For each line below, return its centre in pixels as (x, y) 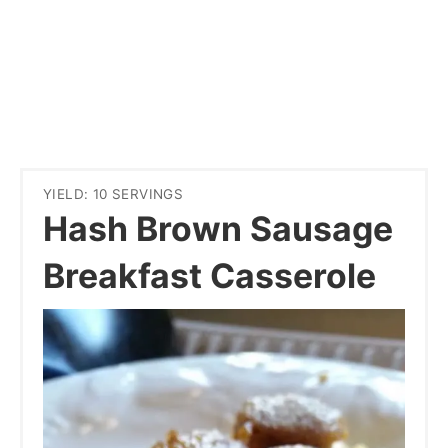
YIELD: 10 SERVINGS (113, 194)
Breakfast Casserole (209, 276)
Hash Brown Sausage (218, 229)
